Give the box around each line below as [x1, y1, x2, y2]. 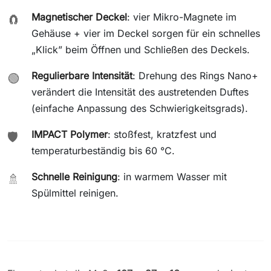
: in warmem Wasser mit [117, 170, 227, 183]
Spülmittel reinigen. [31, 186, 119, 199]
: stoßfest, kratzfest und [108, 128, 217, 140]
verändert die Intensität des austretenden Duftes [31, 85, 249, 98]
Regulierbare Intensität [31, 69, 132, 82]
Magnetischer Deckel [31, 10, 127, 23]
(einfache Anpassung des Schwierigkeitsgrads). [31, 102, 248, 114]
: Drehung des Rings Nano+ [132, 69, 258, 82]
